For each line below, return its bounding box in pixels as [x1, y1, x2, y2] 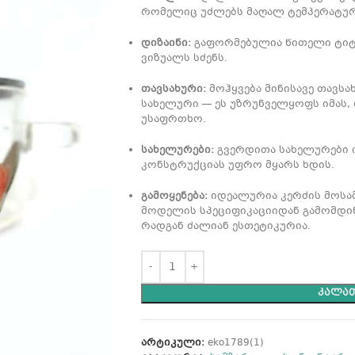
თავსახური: [140, 82, 206, 97]
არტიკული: [140, 336, 208, 350]
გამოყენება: [140, 189, 208, 204]
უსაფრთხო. [140, 113, 206, 127]
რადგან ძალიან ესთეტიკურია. [140, 219, 311, 234]
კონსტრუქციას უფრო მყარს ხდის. [140, 158, 334, 173]
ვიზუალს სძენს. [140, 52, 227, 66]
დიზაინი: [140, 36, 191, 51]
